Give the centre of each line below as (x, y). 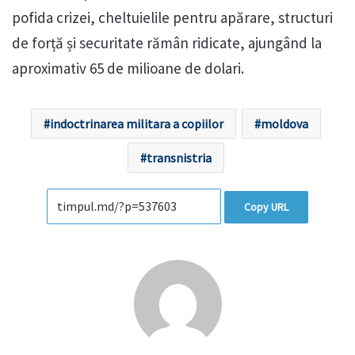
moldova (284, 124)
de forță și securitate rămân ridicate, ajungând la (167, 43)
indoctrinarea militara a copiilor (136, 124)
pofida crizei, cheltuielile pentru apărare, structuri (172, 18)
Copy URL (266, 207)
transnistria (179, 158)
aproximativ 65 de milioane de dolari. (128, 69)
